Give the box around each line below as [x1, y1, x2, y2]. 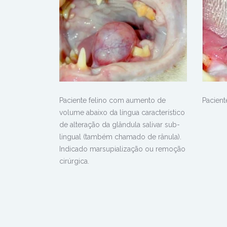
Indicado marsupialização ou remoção [59, 145, 185, 154]
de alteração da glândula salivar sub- [59, 121, 180, 129]
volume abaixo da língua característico [59, 108, 185, 117]
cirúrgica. [59, 157, 89, 166]
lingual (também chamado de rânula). [59, 133, 181, 141]
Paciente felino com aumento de [59, 96, 166, 105]
